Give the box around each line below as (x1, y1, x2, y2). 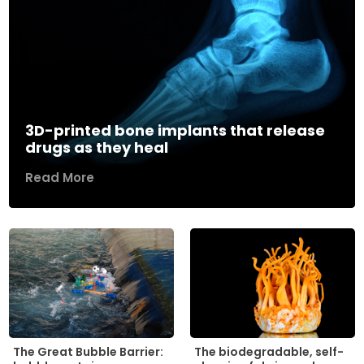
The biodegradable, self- (194, 343, 344, 360)
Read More (25, 168, 95, 186)
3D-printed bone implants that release (25, 119, 326, 141)
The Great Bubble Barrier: (13, 344, 164, 361)
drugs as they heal (25, 136, 169, 158)
